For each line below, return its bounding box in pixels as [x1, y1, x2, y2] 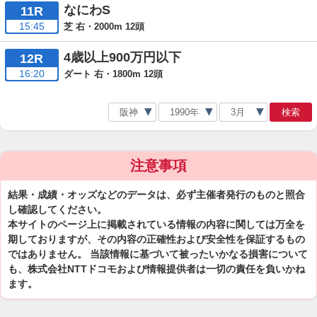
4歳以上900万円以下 [63, 50, 181, 64]
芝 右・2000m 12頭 [63, 21, 144, 32]
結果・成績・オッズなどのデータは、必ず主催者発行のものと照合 [8, 189, 305, 200]
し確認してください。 [8, 204, 107, 215]
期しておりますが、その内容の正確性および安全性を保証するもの [8, 234, 305, 245]
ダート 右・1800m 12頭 [63, 68, 163, 79]
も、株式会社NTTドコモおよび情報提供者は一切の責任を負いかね [8, 263, 305, 275]
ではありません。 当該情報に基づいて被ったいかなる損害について [8, 248, 308, 260]
